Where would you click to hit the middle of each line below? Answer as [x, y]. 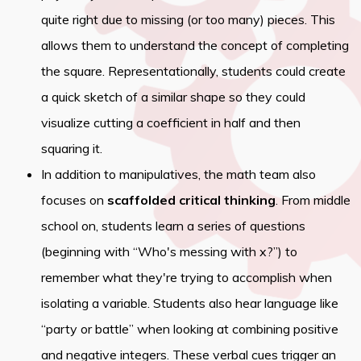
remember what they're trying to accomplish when [187, 278]
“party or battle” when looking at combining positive [190, 329]
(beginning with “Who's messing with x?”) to [170, 252]
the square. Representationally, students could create [194, 71]
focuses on [75, 200]
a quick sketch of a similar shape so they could [174, 97]
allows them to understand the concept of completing [195, 46]
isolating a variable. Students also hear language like [190, 303]
